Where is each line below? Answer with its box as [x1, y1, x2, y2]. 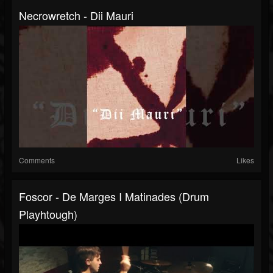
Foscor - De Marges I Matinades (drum [19, 188, 209, 205]
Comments [19, 155, 55, 166]
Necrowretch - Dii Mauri [19, 7, 133, 24]
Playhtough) [19, 206, 77, 222]
